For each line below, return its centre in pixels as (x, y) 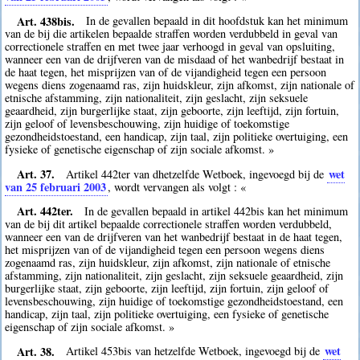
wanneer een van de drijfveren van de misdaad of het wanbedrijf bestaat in (175, 59)
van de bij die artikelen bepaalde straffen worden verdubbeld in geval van (172, 34)
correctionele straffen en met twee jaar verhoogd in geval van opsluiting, (170, 47)
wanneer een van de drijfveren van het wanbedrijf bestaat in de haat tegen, (174, 236)
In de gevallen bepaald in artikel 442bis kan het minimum (217, 211)
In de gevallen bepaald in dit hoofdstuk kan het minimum (217, 21)
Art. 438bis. (45, 21)
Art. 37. (35, 174)
